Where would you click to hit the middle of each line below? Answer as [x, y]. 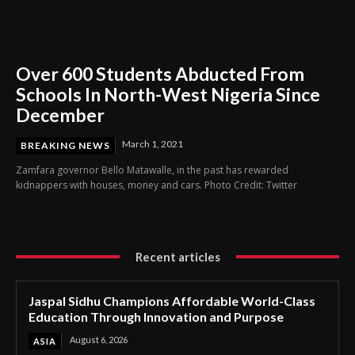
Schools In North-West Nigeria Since [168, 94]
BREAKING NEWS [65, 145]
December [60, 115]
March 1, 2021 [153, 143]
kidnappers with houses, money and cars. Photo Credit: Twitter [157, 185]
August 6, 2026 [99, 339]
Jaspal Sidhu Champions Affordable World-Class [172, 300]
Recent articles [177, 256]
